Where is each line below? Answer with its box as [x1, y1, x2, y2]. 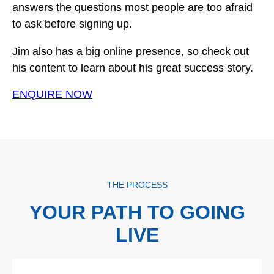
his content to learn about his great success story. [12, 62, 253, 75]
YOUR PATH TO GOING [29, 201, 245, 224]
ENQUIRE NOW [12, 88, 92, 101]
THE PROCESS [106, 180, 168, 190]
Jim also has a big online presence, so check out [12, 45, 249, 58]
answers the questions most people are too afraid [12, 1, 253, 14]
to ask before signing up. [12, 18, 132, 31]
